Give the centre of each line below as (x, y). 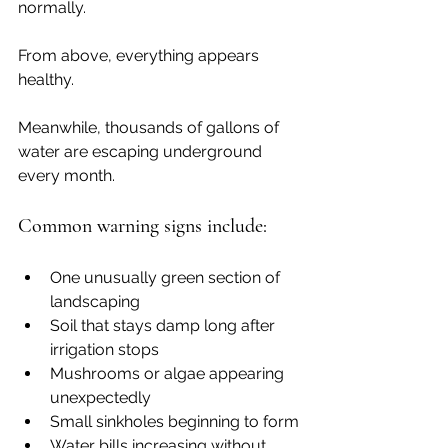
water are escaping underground (142, 152)
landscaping (95, 302)
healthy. (46, 80)
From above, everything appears (140, 56)
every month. (66, 176)
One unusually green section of (167, 278)
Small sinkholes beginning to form (174, 422)
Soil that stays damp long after (164, 326)
